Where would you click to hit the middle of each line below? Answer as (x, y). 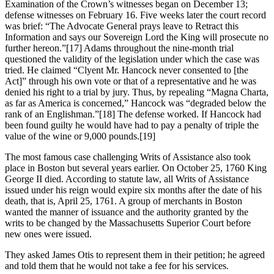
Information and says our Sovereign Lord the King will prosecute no (137, 37)
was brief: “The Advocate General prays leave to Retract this (122, 26)
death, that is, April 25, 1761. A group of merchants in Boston (124, 201)
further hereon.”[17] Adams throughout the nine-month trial (119, 48)
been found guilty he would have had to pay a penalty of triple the (132, 125)
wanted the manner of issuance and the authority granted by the (127, 212)
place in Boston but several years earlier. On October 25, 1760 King (136, 168)
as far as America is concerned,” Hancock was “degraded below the (135, 103)
